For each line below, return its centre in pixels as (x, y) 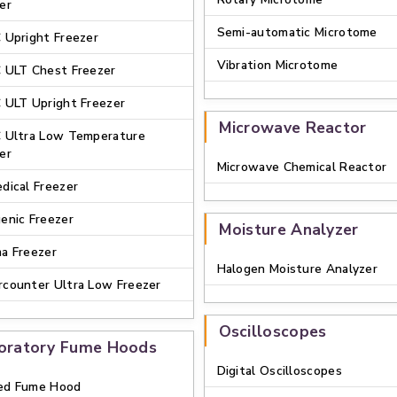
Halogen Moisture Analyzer (297, 269)
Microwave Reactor (292, 128)
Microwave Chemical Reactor (302, 167)
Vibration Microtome (277, 65)
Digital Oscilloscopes (279, 371)
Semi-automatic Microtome (297, 32)
